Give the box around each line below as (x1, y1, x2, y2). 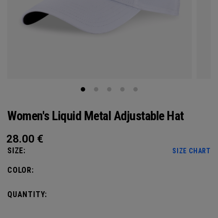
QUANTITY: (7, 190, 48, 199)
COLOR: (7, 165, 34, 175)
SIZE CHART (172, 147, 211, 155)
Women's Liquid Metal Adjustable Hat (7, 109, 184, 123)
